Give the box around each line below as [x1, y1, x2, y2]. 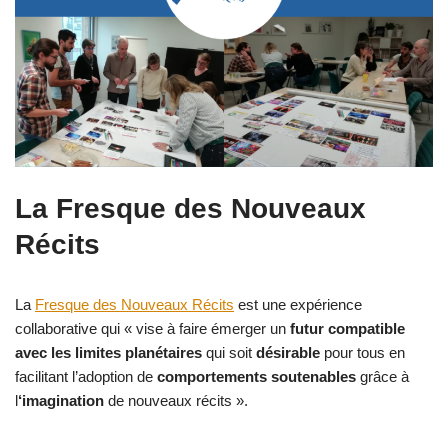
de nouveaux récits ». [104, 391, 248, 409]
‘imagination [18, 391, 104, 409]
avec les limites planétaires [15, 343, 206, 361]
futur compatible [290, 319, 405, 337]
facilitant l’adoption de [15, 367, 157, 385]
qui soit [206, 343, 256, 361]
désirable [256, 343, 320, 361]
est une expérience [234, 295, 362, 313]
